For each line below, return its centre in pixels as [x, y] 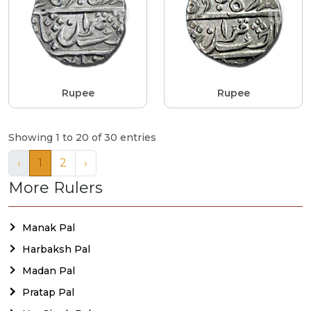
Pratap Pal [48, 292]
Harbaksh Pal [56, 249]
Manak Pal [49, 227]
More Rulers [56, 187]
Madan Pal [49, 270]
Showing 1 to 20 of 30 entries [82, 137]
